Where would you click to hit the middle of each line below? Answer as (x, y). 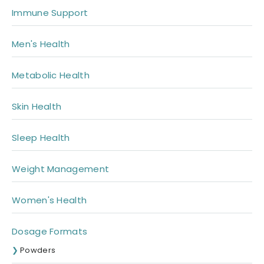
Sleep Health (41, 138)
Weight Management (61, 169)
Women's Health (49, 200)
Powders (38, 250)
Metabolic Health (51, 75)
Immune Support (50, 13)
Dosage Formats (50, 232)
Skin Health (37, 107)
